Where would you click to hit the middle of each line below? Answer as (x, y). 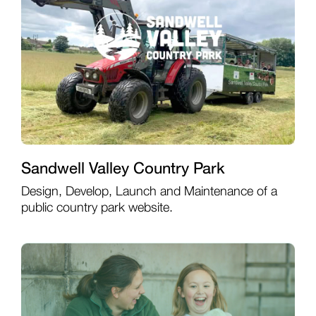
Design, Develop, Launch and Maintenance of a (149, 192)
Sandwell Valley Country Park (123, 168)
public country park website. (97, 208)
